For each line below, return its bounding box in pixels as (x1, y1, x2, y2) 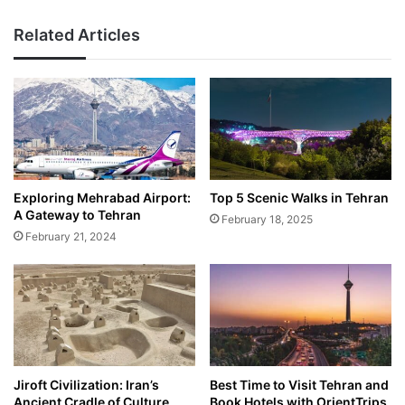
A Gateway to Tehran (14, 207, 141, 223)
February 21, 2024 (25, 230, 117, 244)
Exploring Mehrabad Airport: (14, 190, 191, 206)
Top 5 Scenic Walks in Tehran (210, 190, 389, 206)
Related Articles (14, 25, 140, 45)
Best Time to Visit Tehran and (210, 376, 389, 392)
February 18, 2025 (221, 212, 313, 227)
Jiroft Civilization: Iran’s (14, 376, 159, 392)
